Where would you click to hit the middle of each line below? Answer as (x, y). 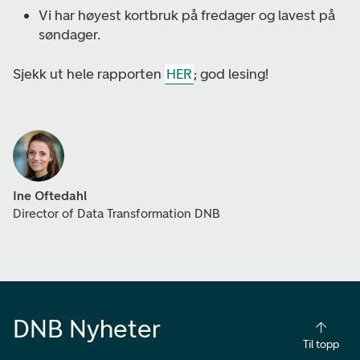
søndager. (70, 34)
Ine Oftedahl (50, 195)
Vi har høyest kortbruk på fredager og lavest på (187, 15)
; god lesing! (231, 74)
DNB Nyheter (87, 328)
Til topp (321, 344)
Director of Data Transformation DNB (117, 213)
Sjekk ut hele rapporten (89, 74)
